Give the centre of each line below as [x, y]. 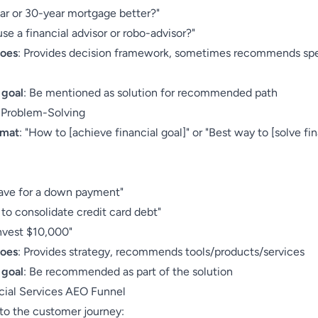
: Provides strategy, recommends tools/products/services [161, 252]
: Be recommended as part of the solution [128, 272]
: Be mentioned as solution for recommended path [150, 93]
